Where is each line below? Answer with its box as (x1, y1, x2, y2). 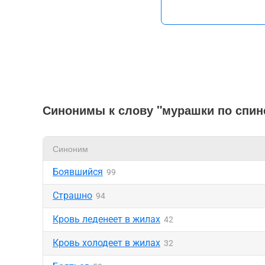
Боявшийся (53, 166, 103, 177)
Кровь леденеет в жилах (53, 214, 160, 225)
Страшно (53, 190, 92, 201)
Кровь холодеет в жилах (53, 237, 160, 248)
